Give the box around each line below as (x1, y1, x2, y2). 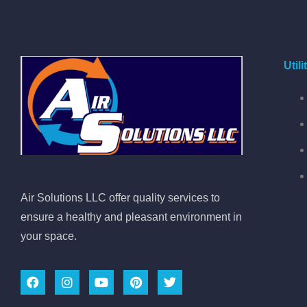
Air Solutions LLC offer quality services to (21, 192, 220, 204)
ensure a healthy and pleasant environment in (21, 211, 242, 223)
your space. (21, 230, 77, 243)
